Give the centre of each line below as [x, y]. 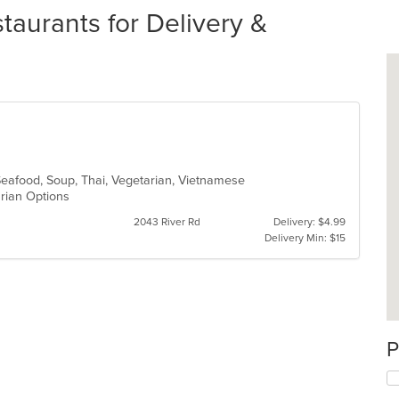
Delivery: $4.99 [309, 222]
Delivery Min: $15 [305, 238]
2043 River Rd [167, 222]
